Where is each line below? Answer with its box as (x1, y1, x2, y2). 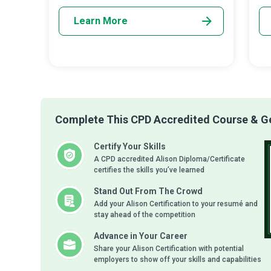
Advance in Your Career (94, 231, 188, 241)
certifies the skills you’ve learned (94, 166, 204, 174)
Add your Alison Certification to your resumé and (94, 200, 258, 208)
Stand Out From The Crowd (94, 186, 203, 196)
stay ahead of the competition (94, 211, 195, 219)
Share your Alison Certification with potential (94, 244, 244, 253)
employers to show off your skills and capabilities (94, 255, 261, 264)
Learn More (74, 15, 128, 27)
